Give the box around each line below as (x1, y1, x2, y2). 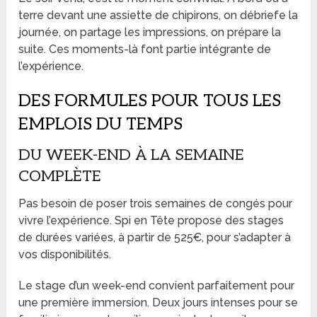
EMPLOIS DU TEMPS (18, 113, 183, 134)
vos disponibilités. (18, 247, 112, 261)
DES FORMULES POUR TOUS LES (18, 90, 282, 111)
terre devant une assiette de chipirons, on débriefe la (18, 8, 299, 22)
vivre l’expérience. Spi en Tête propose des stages (18, 213, 284, 227)
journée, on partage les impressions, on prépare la (18, 25, 282, 39)
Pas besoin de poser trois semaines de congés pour (18, 196, 293, 210)
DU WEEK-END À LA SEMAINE (18, 145, 245, 164)
